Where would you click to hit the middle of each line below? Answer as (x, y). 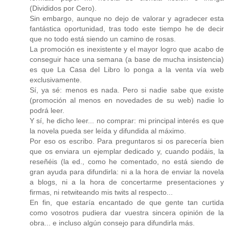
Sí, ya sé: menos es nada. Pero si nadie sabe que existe (127, 90)
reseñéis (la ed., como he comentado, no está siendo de (127, 161)
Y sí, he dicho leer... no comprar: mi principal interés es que (127, 120)
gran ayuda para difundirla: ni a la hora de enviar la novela (127, 171)
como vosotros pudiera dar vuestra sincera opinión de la (127, 212)
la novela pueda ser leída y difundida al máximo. (108, 131)
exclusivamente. (56, 79)
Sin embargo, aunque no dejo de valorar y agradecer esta (127, 18)
